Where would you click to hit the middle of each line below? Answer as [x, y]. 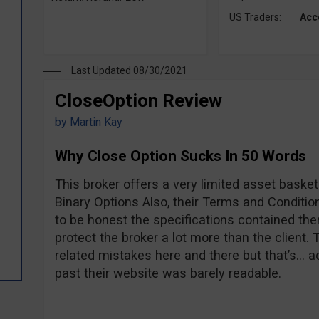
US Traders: [255, 17]
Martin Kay [96, 122]
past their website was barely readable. [168, 273]
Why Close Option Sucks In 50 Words [180, 156]
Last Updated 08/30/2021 [129, 70]
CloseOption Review [138, 100]
